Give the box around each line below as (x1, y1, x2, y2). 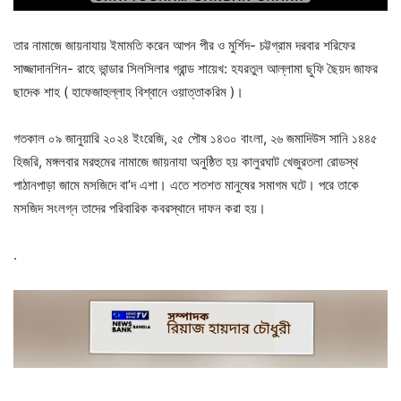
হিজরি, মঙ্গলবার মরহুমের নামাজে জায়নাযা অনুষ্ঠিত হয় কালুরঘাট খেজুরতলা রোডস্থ (13, 152, 358, 170)
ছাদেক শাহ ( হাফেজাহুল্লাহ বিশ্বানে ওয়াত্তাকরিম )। (13, 82, 243, 100)
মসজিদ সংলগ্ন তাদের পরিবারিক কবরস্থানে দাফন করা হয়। (13, 199, 266, 217)
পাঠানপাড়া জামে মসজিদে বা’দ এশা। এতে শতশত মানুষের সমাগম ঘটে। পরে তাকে (13, 175, 359, 193)
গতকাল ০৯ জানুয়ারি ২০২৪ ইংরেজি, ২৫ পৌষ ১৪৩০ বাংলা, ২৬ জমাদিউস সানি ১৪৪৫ (13, 129, 378, 147)
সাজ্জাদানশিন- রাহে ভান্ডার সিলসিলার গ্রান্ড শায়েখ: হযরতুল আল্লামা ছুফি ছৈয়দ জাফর (13, 59, 378, 77)
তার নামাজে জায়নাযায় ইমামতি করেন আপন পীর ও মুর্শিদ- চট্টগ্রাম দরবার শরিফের (13, 36, 355, 54)
